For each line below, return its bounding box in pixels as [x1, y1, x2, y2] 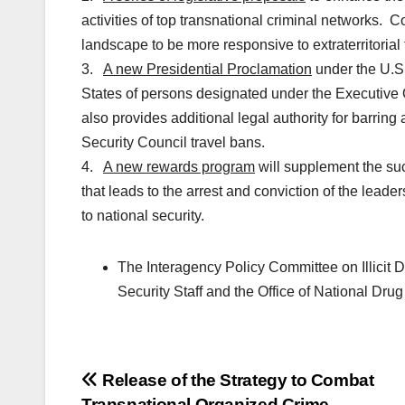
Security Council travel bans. [81, 135, 265, 151]
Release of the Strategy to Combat [98, 371, 374, 391]
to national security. [81, 208, 204, 224]
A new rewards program [103, 159, 255, 175]
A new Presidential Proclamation [103, 61, 312, 78]
